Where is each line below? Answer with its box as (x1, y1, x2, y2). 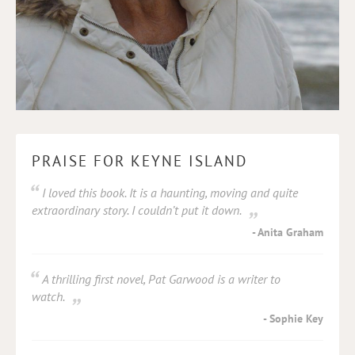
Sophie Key (269, 311, 323, 326)
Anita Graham (258, 224, 323, 239)
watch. (32, 288, 65, 304)
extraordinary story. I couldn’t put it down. (32, 202, 242, 218)
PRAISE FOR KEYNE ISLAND (32, 151, 247, 170)
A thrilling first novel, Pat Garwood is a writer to (42, 271, 281, 287)
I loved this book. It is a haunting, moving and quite (42, 185, 298, 200)
